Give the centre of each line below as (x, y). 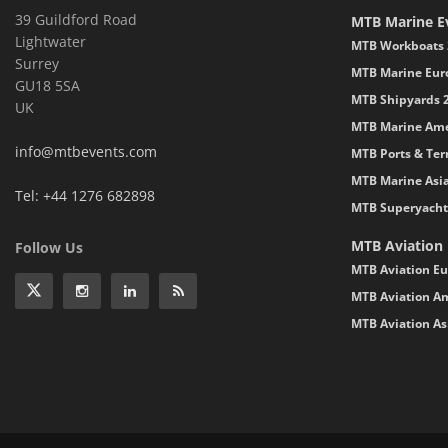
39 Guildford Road (76, 19)
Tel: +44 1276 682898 (85, 195)
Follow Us (49, 247)
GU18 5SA (47, 85)
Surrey (37, 63)
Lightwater (50, 41)
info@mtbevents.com (86, 151)
